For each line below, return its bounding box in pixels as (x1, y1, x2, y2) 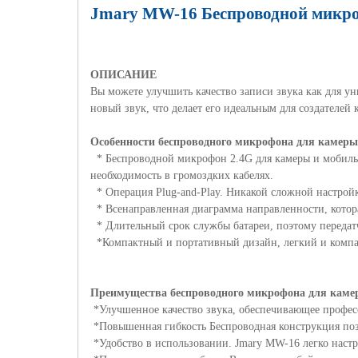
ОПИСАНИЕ (90, 69, 157, 81)
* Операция (90, 186, 156, 198)
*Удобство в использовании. (90, 337, 235, 349)
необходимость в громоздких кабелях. (90, 169, 273, 181)
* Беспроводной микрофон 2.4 (90, 153, 245, 165)
